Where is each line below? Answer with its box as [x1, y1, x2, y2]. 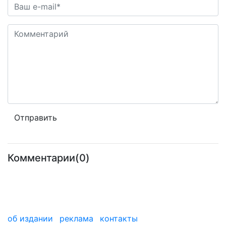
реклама [60, 213, 93, 223]
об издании [8, 213, 53, 223]
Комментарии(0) [8, 152, 90, 164]
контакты [100, 213, 138, 223]
